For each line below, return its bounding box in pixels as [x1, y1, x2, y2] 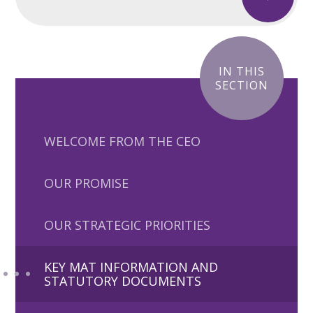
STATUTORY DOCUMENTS [43, 272, 201, 290]
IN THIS [218, 64, 265, 80]
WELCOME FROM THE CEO [43, 133, 201, 150]
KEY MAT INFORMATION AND [43, 259, 218, 276]
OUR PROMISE [43, 175, 129, 192]
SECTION [214, 78, 268, 94]
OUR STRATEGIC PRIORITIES [43, 217, 210, 234]
